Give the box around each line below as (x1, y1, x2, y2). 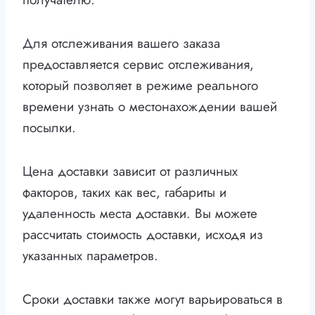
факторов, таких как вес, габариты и (22, 183, 226, 202)
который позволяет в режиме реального (22, 76, 258, 96)
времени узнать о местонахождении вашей (22, 97, 277, 117)
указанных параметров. (22, 246, 158, 266)
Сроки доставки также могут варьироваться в (22, 290, 283, 309)
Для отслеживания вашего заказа (22, 34, 220, 53)
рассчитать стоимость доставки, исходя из (22, 225, 263, 245)
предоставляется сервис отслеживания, (22, 55, 254, 75)
